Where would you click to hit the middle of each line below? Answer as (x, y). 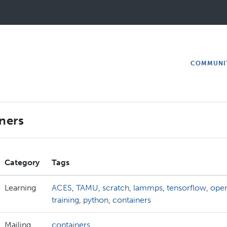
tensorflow (186, 188)
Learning (20, 188)
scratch (116, 188)
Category (22, 163)
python (96, 200)
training (65, 200)
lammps (148, 188)
